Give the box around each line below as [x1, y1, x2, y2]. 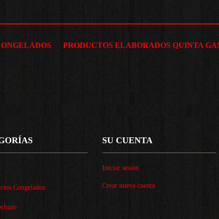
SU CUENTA [102, 135, 153, 145]
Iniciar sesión [102, 163, 139, 172]
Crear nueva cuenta [102, 181, 155, 189]
